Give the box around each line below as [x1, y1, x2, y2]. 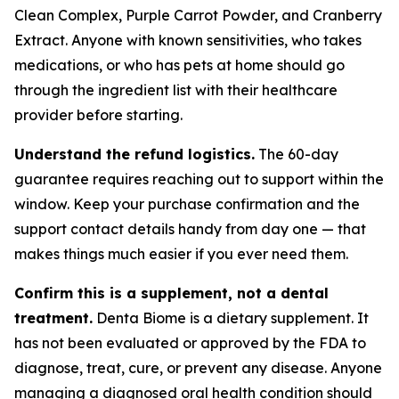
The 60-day [255, 145, 338, 163]
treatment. [14, 309, 93, 327]
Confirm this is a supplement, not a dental [14, 284, 329, 302]
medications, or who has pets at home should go [14, 56, 345, 74]
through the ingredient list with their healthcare [14, 81, 338, 99]
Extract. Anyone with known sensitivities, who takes [14, 31, 362, 49]
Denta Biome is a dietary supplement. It [93, 309, 369, 327]
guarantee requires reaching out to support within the [14, 170, 384, 188]
